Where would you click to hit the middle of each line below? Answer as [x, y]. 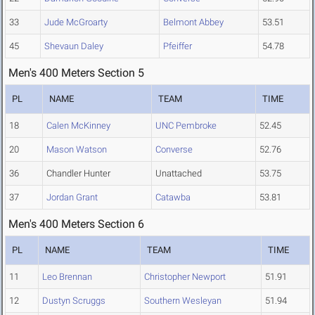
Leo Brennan [67, 277]
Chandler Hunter [78, 174]
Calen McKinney [78, 126]
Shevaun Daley [74, 46]
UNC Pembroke [186, 126]
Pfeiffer [178, 46]
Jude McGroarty [76, 22]
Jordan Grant [72, 198]
